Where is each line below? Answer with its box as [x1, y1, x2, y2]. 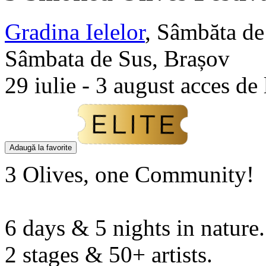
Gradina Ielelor [5, 18, 145, 45]
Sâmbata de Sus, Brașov [5, 45, 230, 71]
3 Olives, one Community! [5, 161, 254, 187]
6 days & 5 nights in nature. [5, 214, 265, 240]
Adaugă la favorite [9, 142, 72, 152]
